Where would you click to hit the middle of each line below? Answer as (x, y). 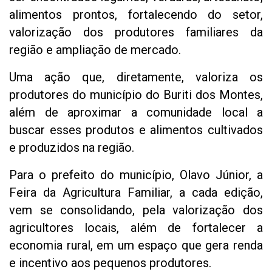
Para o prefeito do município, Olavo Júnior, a (136, 175)
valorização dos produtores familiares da (136, 32)
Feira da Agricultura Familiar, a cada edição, (136, 193)
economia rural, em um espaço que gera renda (136, 246)
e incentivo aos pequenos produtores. (110, 263)
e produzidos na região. (72, 148)
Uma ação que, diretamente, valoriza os (136, 77)
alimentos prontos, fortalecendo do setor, (136, 15)
